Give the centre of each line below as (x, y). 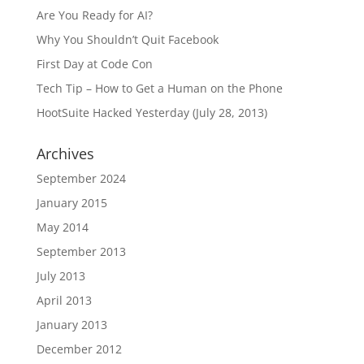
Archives (65, 154)
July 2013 (61, 276)
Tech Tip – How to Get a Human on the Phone (159, 88)
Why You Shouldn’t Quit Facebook (127, 39)
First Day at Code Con (94, 64)
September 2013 (81, 251)
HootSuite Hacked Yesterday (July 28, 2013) (152, 113)
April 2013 (64, 300)
